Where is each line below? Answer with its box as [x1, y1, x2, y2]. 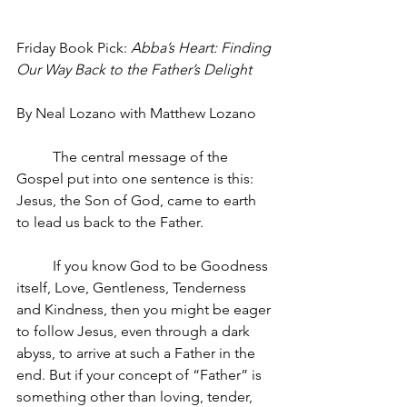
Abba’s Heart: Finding [131, 39, 274, 56]
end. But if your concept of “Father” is [16, 366, 265, 383]
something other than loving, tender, [16, 388, 256, 405]
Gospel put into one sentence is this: [16, 170, 257, 187]
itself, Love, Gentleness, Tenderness [16, 279, 250, 296]
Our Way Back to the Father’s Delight [16, 61, 252, 78]
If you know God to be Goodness [53, 257, 272, 274]
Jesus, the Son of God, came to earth [16, 192, 260, 209]
